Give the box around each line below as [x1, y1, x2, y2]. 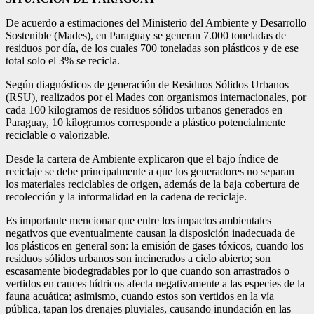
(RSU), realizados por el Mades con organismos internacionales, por [6, 90, 306, 103]
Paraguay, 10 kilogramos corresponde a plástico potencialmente [6, 116, 285, 128]
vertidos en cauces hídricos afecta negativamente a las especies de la [6, 277, 305, 289]
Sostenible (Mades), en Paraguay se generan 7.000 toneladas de [6, 29, 286, 41]
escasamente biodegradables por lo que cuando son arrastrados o [6, 264, 289, 277]
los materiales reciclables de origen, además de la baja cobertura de [6, 177, 299, 190]
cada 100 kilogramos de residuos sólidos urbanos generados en [6, 103, 282, 116]
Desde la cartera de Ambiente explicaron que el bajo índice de [6, 152, 278, 165]
